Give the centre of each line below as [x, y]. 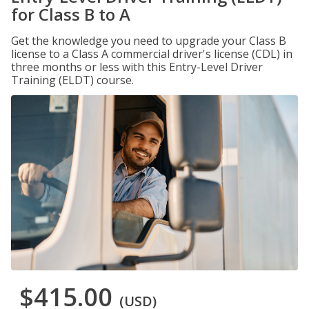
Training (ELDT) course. [72, 80]
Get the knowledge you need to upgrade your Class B [149, 41]
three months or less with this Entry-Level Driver [137, 67]
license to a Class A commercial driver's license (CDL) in [152, 54]
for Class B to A [71, 14]
